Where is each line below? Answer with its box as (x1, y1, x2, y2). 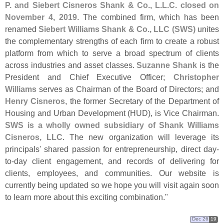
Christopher (173, 72, 219, 81)
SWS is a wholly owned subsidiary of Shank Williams (5, 120, 219, 129)
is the (197, 60, 219, 69)
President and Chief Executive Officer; (5, 72, 173, 81)
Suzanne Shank (136, 60, 197, 69)
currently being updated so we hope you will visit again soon (5, 180, 219, 189)
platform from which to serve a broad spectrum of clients (5, 48, 219, 57)
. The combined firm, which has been (77, 12, 219, 21)
